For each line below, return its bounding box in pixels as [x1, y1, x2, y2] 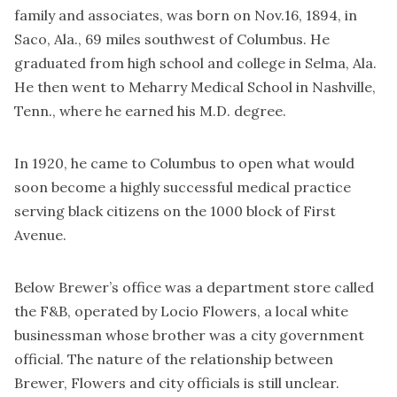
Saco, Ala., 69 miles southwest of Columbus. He [14, 29, 330, 48]
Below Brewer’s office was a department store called [14, 277, 374, 296]
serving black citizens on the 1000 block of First [14, 201, 336, 220]
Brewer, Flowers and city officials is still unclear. [14, 373, 339, 392]
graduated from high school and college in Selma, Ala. [14, 53, 377, 72]
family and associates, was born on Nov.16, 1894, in [14, 5, 357, 24]
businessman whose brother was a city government [14, 325, 364, 344]
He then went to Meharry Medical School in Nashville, [14, 77, 376, 96]
